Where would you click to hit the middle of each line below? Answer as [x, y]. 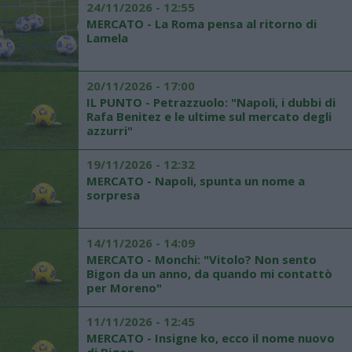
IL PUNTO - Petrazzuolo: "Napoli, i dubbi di [211, 102]
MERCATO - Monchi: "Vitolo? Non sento [202, 259]
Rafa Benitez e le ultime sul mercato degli [209, 116]
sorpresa [113, 195]
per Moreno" [124, 288]
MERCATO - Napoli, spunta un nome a [196, 181]
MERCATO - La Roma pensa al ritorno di [202, 24]
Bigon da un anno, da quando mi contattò [209, 273]
